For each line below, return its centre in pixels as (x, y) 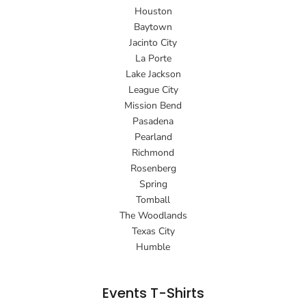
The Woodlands (153, 216)
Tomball (153, 200)
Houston (153, 12)
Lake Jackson (153, 74)
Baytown (153, 27)
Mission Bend (153, 106)
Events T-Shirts (153, 293)
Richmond (153, 153)
